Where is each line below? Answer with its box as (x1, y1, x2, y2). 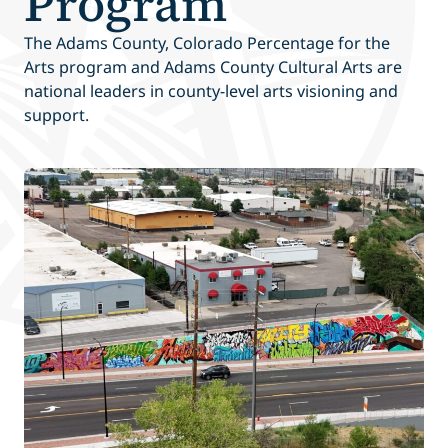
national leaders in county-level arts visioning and (24, 80, 398, 103)
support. (24, 104, 89, 127)
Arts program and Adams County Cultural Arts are (24, 56, 402, 79)
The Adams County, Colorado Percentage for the (24, 32, 390, 55)
